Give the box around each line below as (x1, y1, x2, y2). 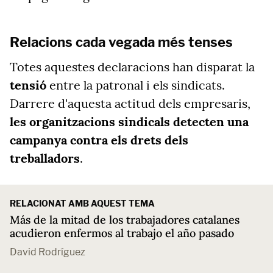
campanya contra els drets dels (10, 132, 188, 147)
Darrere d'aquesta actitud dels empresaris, (10, 96, 250, 111)
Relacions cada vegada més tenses (10, 34, 233, 50)
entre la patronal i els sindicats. (46, 77, 225, 93)
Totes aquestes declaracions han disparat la (10, 59, 255, 74)
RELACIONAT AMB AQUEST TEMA (10, 198, 155, 208)
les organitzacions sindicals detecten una (10, 114, 249, 129)
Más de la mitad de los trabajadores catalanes (10, 213, 239, 227)
